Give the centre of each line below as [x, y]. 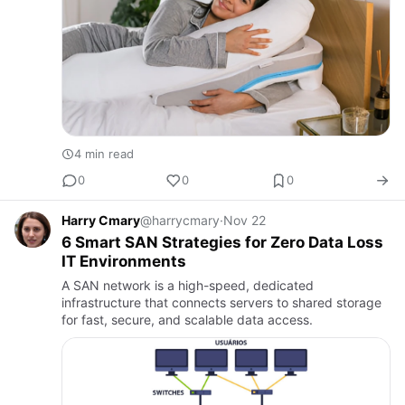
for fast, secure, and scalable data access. [187, 319]
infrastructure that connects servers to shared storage [221, 302]
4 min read [104, 153]
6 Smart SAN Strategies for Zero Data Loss [222, 242]
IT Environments [124, 261]
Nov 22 [245, 220]
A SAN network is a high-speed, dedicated [188, 285]
